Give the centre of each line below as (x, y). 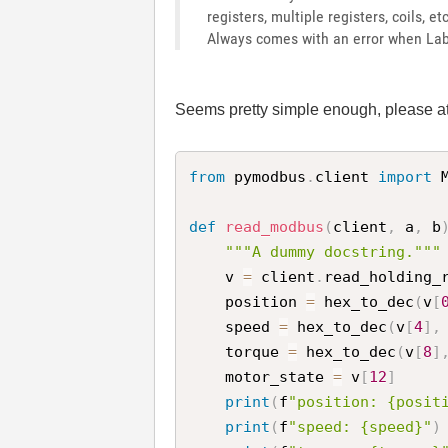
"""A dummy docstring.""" (333, 251)
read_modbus (275, 226)
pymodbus (266, 176)
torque (257, 351)
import (405, 176)
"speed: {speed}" (360, 426)
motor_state (279, 376)
